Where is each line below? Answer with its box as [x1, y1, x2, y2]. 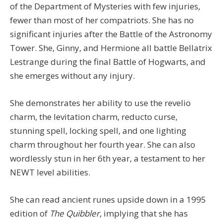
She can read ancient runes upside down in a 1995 [10, 194, 206, 206]
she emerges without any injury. [10, 69, 137, 81]
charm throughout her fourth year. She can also [10, 138, 195, 150]
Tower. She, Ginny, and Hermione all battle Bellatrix [10, 42, 212, 54]
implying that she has [104, 208, 188, 220]
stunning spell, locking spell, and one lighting [10, 124, 186, 136]
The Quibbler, [50, 208, 104, 220]
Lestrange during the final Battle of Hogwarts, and [10, 55, 206, 67]
